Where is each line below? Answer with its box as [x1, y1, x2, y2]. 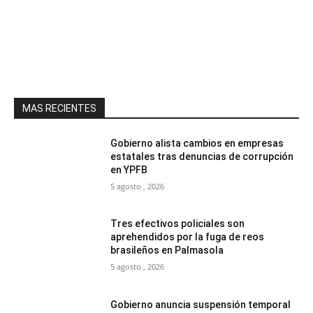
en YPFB [110, 163, 148, 175]
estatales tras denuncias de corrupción [110, 150, 294, 162]
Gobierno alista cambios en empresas [110, 137, 284, 149]
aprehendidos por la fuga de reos [110, 231, 265, 243]
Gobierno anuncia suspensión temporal [110, 299, 291, 311]
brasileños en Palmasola [110, 245, 224, 256]
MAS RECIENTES [22, 102, 96, 114]
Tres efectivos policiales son [110, 218, 245, 230]
